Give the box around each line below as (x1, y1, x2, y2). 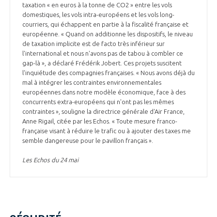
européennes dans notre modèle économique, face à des (22, 88, 186, 95)
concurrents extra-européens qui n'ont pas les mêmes (22, 98, 174, 105)
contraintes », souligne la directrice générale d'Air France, (22, 108, 185, 115)
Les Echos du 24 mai (22, 156, 78, 163)
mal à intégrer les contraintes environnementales (22, 78, 161, 86)
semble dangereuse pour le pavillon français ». (22, 137, 155, 144)
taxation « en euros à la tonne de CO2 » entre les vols (22, 1, 172, 8)
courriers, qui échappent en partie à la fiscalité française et (22, 20, 188, 28)
